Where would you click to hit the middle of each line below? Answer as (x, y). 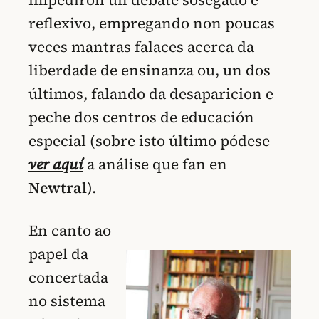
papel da (58, 254)
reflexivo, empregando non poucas (152, 23)
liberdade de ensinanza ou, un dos (150, 70)
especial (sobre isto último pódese (149, 140)
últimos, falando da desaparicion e (151, 93)
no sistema (67, 301)
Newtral (58, 187)
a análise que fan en (155, 164)
